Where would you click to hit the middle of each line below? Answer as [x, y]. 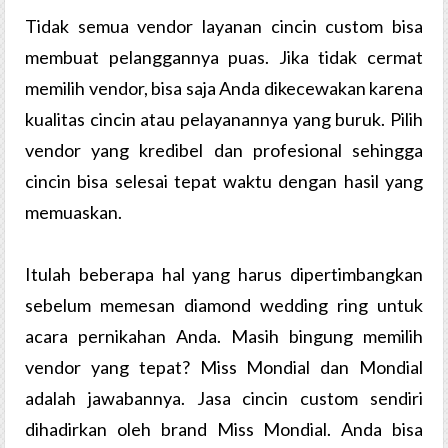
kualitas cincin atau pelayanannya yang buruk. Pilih [224, 119]
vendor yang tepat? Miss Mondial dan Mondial [224, 367]
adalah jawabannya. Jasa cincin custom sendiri [224, 398]
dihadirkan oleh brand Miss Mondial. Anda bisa [224, 429]
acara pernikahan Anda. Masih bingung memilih [224, 336]
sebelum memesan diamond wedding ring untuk [224, 305]
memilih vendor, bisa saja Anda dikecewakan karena [224, 88]
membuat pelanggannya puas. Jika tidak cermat [224, 57]
